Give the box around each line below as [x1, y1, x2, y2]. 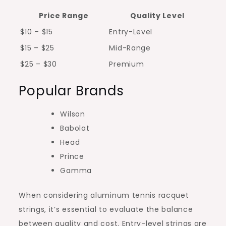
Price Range [39, 10, 89, 21]
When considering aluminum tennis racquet [19, 190, 189, 200]
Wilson [60, 108, 85, 119]
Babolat [60, 123, 90, 133]
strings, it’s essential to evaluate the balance [19, 204, 193, 214]
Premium [109, 59, 144, 69]
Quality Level [130, 10, 185, 21]
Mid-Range [109, 42, 151, 53]
